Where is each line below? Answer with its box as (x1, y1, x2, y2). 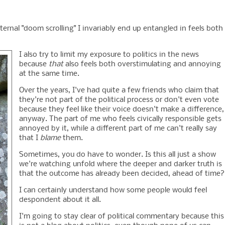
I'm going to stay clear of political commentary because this (19, 212, 224, 221)
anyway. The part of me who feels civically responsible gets (19, 115, 221, 124)
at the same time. (19, 70, 79, 78)
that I (19, 134, 40, 143)
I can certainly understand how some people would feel (19, 186, 207, 195)
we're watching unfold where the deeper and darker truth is (19, 160, 222, 169)
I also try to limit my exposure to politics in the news (19, 51, 199, 59)
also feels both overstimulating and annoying (63, 60, 221, 69)
